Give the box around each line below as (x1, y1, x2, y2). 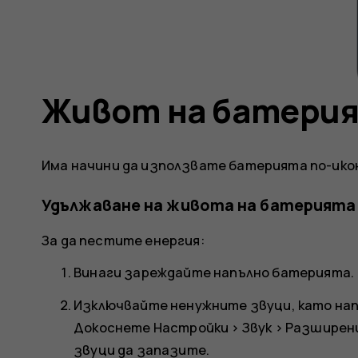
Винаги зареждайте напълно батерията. (74, 263, 355, 282)
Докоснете (74, 317, 153, 336)
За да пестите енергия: (42, 231, 205, 250)
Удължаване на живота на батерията (42, 194, 356, 217)
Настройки (153, 317, 229, 336)
